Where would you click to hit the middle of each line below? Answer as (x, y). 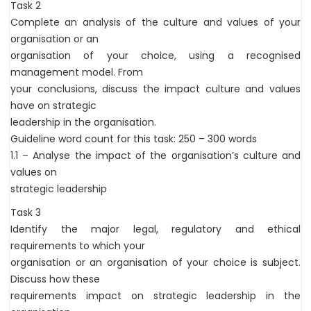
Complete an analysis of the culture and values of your (155, 23)
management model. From (77, 73)
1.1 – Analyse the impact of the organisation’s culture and (155, 156)
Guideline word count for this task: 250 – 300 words (134, 139)
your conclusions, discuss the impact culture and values (155, 89)
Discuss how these (55, 279)
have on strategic (53, 106)
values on (34, 173)
